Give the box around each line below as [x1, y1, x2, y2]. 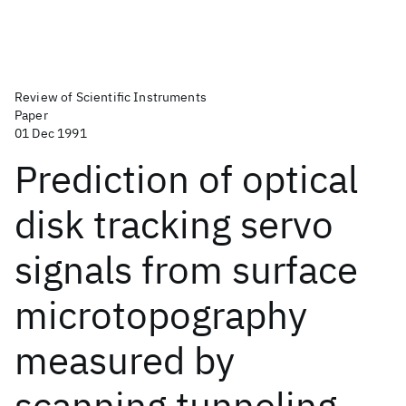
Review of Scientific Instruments [14, 89, 207, 105]
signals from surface [14, 245, 358, 295]
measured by [14, 335, 235, 385]
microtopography [14, 290, 307, 340]
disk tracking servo [14, 199, 333, 249]
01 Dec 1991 [14, 125, 87, 141]
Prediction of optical [14, 154, 358, 204]
